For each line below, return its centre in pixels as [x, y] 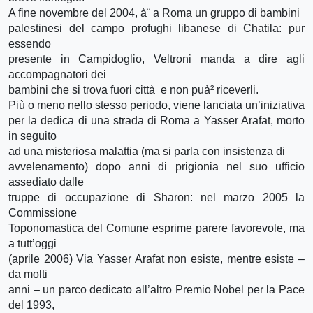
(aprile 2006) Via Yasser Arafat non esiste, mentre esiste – [156, 259]
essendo [30, 43]
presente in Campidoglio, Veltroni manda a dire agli [156, 59]
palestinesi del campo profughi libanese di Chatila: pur [156, 28]
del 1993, [31, 305]
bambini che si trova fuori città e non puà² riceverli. [133, 89]
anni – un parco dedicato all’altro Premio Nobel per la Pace [156, 289]
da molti [28, 274]
